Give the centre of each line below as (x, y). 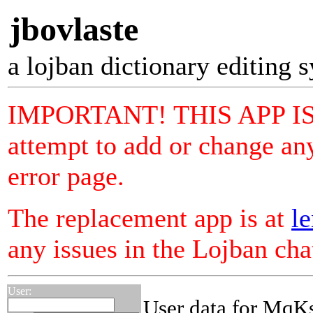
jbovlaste (74, 29)
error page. (66, 176)
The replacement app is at (150, 218)
